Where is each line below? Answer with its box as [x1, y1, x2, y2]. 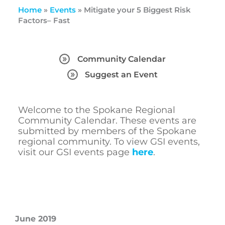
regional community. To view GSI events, [18, 136, 200, 148]
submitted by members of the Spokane [18, 126, 196, 137]
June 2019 [15, 214, 56, 224]
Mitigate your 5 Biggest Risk [83, 5, 191, 15]
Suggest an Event [85, 70, 158, 80]
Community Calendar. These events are [18, 115, 196, 127]
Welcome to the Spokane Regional [18, 104, 175, 116]
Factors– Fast [18, 15, 70, 25]
